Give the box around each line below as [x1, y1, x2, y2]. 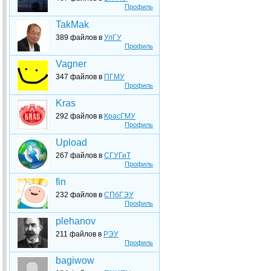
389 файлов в [56, 33, 104, 42]
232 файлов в [56, 191, 104, 199]
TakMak [56, 19, 89, 30]
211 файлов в [56, 230, 103, 238]
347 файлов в [56, 73, 104, 81]
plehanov [56, 216, 96, 226]
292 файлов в [56, 112, 104, 120]
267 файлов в [56, 151, 104, 160]
